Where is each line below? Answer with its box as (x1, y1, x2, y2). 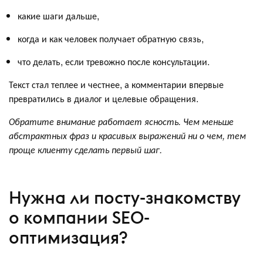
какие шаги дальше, (18, 9, 102, 23)
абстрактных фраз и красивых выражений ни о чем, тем (9, 129, 246, 143)
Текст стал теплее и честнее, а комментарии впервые (9, 77, 224, 92)
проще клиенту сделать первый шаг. (9, 143, 162, 157)
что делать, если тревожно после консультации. (18, 55, 212, 69)
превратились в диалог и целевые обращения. (9, 92, 198, 106)
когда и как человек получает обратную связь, (18, 32, 204, 46)
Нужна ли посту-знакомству (9, 186, 241, 208)
